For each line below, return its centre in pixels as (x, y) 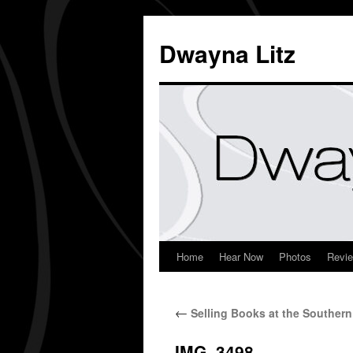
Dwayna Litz (227, 53)
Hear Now (241, 256)
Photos (295, 256)
